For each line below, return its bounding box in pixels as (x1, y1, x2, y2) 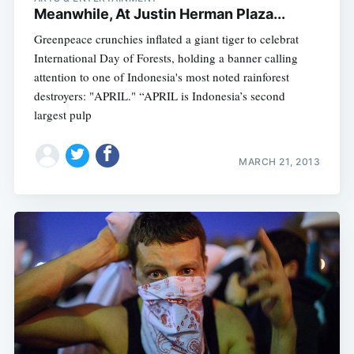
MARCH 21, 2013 (239, 155, 321, 168)
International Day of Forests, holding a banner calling (33, 50, 298, 66)
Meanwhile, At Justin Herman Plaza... (33, 6, 285, 23)
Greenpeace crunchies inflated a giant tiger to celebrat (33, 31, 299, 47)
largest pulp (33, 107, 92, 123)
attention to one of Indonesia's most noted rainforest (33, 69, 289, 85)
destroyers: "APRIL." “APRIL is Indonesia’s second (33, 88, 285, 104)
